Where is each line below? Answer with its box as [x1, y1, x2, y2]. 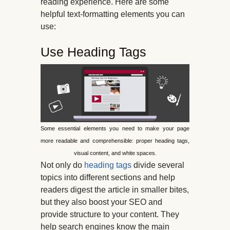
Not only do [41, 161, 84, 170]
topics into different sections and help [41, 173, 175, 182]
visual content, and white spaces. [73, 150, 157, 157]
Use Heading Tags [41, 44, 146, 59]
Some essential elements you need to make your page [41, 125, 189, 132]
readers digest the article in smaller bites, [41, 185, 189, 195]
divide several [131, 161, 184, 170]
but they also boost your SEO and [41, 198, 162, 207]
